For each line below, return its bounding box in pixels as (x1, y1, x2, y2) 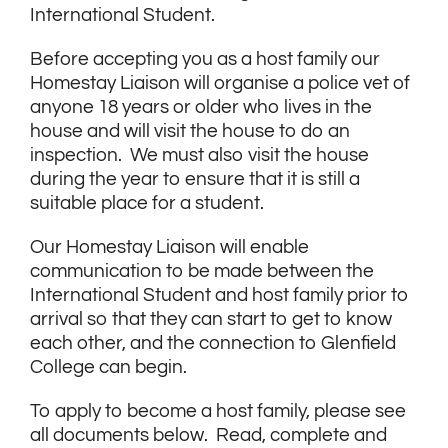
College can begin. (30, 358, 187, 378)
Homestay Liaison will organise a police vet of (30, 74, 410, 94)
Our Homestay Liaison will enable (30, 238, 309, 258)
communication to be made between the (30, 262, 374, 282)
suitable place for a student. (30, 194, 264, 214)
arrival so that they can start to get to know (30, 310, 392, 330)
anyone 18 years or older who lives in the (30, 98, 372, 118)
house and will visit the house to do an (30, 122, 350, 142)
